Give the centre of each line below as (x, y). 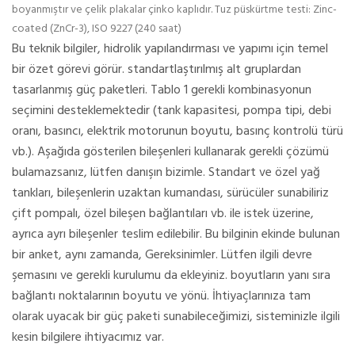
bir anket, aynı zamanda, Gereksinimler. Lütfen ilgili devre (162, 255)
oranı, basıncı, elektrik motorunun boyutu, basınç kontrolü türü (177, 131)
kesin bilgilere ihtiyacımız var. (88, 337)
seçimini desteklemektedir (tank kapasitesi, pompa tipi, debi (172, 111)
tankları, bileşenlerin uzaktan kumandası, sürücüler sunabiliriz (170, 193)
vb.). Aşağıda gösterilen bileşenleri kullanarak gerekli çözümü (170, 152)
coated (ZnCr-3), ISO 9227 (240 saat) (97, 29)
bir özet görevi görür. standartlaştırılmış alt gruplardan (157, 69)
